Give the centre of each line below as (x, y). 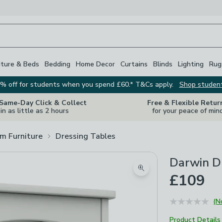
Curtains (134, 64)
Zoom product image (177, 174)
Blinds (163, 64)
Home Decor (95, 64)
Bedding (57, 64)
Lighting (191, 64)
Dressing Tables (85, 136)
